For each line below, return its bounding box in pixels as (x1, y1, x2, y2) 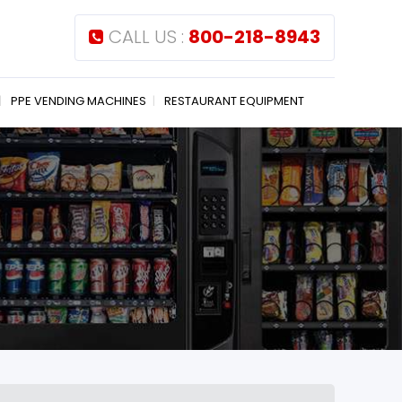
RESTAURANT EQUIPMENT (164, 92, 304, 109)
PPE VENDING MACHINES (11, 92, 146, 109)
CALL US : (109, 24, 188, 49)
